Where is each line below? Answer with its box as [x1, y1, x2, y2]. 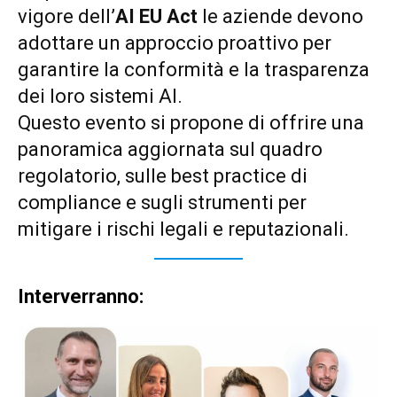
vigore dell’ [18, 5, 115, 28]
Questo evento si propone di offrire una [18, 112, 364, 135]
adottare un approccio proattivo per [18, 32, 331, 55]
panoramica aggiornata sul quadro [18, 138, 323, 161]
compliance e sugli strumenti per [18, 191, 307, 214]
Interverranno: [18, 285, 144, 308]
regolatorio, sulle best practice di [18, 165, 307, 188]
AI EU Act [115, 5, 202, 28]
